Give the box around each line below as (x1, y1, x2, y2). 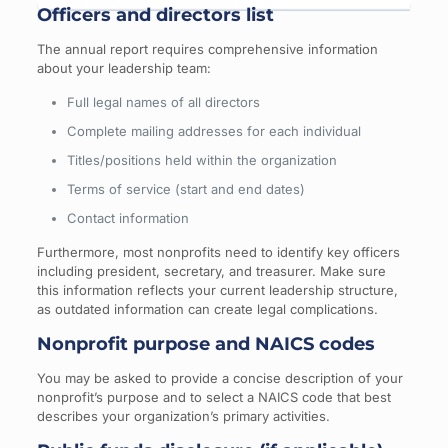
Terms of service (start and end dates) (66, 181, 305, 197)
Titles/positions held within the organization (66, 152, 337, 168)
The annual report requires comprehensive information (36, 41, 378, 57)
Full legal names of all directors (66, 94, 260, 110)
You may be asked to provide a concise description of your (36, 370, 403, 386)
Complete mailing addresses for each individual (66, 123, 361, 139)
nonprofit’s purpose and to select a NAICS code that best (36, 389, 391, 405)
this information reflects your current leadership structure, (36, 282, 398, 298)
